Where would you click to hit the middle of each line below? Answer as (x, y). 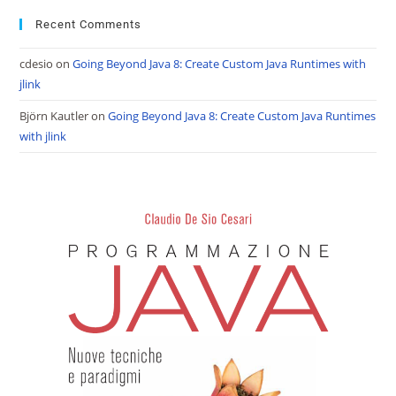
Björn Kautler (54, 116)
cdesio (37, 64)
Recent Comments (89, 24)
